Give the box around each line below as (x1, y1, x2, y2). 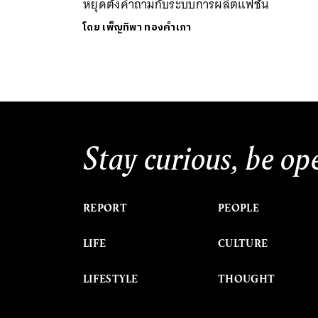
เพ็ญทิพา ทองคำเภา (102, 18, 192, 35)
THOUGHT (218, 271, 275, 286)
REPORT (83, 200, 127, 215)
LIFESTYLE (83, 271, 138, 286)
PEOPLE (218, 200, 259, 215)
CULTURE (218, 236, 268, 251)
